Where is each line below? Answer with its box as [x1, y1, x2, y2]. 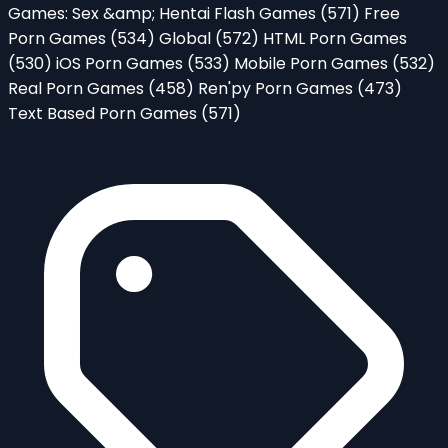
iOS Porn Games [56, 52, 187, 76]
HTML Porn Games [263, 27, 407, 51]
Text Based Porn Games [8, 102, 201, 126]
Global [159, 27, 215, 51]
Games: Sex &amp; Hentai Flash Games [8, 2, 320, 26]
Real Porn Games [8, 77, 148, 101]
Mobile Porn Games [234, 52, 392, 76]
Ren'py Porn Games [198, 77, 357, 101]
